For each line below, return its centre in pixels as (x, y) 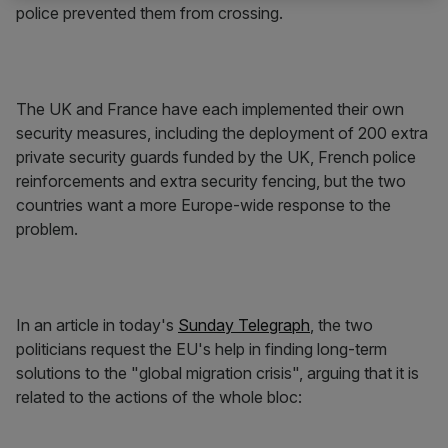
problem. (47, 229)
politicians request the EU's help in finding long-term (201, 349)
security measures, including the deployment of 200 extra (222, 133)
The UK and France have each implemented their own (210, 109)
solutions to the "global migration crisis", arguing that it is (217, 373)
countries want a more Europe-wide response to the (203, 205)
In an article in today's (97, 325)
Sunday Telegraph (244, 325)
